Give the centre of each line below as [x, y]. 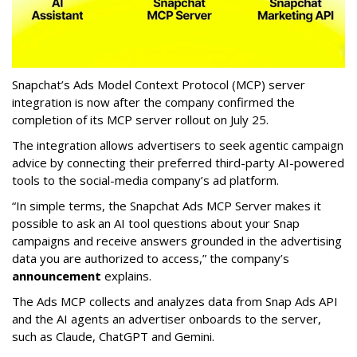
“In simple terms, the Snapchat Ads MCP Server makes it [167, 206]
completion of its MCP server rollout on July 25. [140, 120]
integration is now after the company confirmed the [153, 102]
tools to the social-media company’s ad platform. [145, 180]
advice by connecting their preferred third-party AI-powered [178, 163]
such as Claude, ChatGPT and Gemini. [113, 336]
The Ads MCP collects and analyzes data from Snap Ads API [175, 301]
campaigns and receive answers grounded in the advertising [177, 241]
